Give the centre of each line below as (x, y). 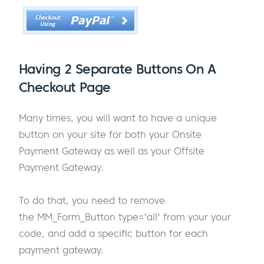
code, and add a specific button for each (113, 234)
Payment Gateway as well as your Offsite (112, 151)
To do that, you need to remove (92, 201)
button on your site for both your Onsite (110, 135)
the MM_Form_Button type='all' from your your (125, 217)
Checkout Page (65, 87)
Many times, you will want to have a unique (118, 118)
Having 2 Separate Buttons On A (118, 69)
